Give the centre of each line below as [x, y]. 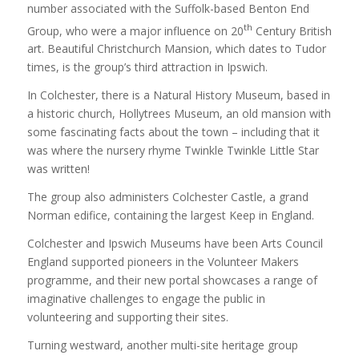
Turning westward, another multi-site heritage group [162, 345]
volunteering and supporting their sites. [127, 317]
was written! [58, 169]
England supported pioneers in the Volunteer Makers [163, 261]
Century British [292, 30]
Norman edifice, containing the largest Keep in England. [170, 215]
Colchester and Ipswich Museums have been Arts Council [175, 243]
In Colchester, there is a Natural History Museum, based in [178, 95]
